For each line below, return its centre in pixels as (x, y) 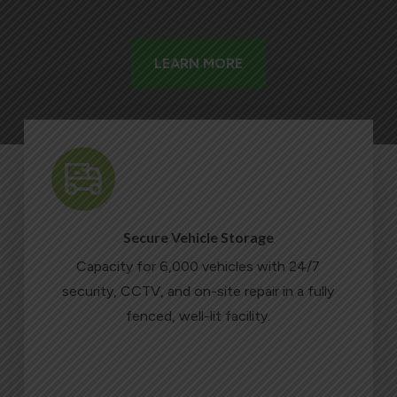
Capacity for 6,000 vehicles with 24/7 (198, 266)
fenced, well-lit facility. (198, 315)
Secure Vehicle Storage (198, 237)
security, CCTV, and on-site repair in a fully (198, 291)
